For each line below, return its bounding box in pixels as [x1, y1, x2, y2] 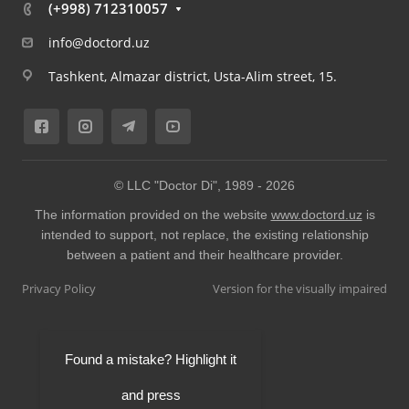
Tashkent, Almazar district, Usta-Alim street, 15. [48, 67, 337, 85]
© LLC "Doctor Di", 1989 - [114, 178, 266, 193]
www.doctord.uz [270, 207, 362, 222]
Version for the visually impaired [213, 280, 387, 297]
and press [121, 387, 181, 403]
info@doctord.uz [48, 34, 150, 51]
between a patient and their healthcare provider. [66, 247, 343, 262]
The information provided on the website [34, 207, 271, 222]
